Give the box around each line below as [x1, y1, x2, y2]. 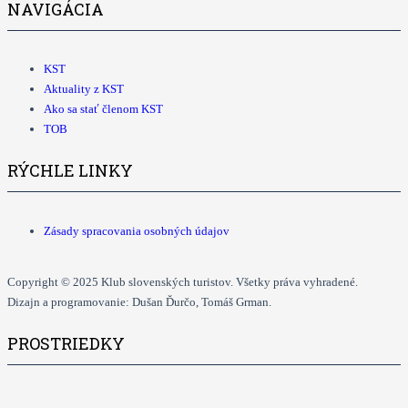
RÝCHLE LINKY [7, 159, 133, 182]
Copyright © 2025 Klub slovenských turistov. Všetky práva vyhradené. [7, 275, 358, 290]
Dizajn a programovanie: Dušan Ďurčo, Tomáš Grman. [7, 295, 271, 310]
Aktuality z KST [44, 82, 124, 97]
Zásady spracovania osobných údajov [44, 224, 229, 239]
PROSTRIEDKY [7, 332, 125, 355]
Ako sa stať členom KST [44, 102, 163, 117]
